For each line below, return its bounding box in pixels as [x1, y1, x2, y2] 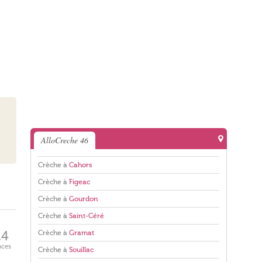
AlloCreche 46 [41, 135, 88, 146]
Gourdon [69, 195, 98, 203]
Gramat [69, 229, 94, 237]
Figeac [69, 178, 90, 186]
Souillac [69, 246, 94, 254]
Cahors [69, 161, 92, 169]
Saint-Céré [69, 212, 104, 220]
